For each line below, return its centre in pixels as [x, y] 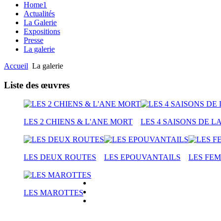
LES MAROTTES [54, 193]
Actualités [39, 13]
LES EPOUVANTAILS [142, 157]
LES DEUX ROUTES [60, 157]
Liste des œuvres [37, 85]
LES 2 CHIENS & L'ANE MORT [78, 122]
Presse [34, 40]
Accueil [16, 66]
